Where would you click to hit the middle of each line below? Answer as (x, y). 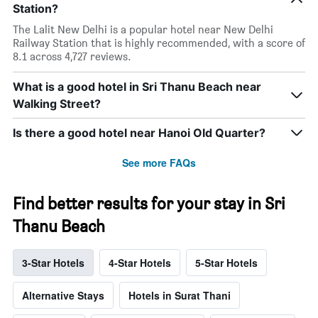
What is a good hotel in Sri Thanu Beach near (137, 87)
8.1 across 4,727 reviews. (72, 57)
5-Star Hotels (226, 263)
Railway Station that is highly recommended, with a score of (159, 43)
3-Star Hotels (53, 263)
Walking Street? (57, 104)
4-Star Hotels (140, 263)
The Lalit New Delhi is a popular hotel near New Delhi (143, 30)
